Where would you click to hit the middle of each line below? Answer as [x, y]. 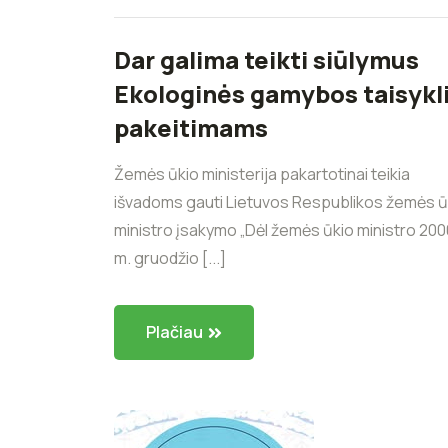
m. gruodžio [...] [170, 257]
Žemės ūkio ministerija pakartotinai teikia [262, 173]
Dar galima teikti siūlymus [266, 59]
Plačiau [174, 331]
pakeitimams [191, 127]
